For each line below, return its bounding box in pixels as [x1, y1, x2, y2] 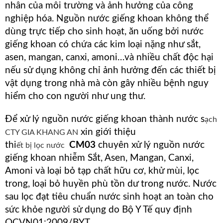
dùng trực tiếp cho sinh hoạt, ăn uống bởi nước [5, 26, 204, 36]
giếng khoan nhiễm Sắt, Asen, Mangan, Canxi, [5, 153, 194, 163]
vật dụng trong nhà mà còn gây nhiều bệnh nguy [5, 78, 209, 88]
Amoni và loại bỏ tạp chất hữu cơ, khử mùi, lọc [5, 166, 199, 176]
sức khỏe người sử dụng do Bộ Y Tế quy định [5, 205, 192, 215]
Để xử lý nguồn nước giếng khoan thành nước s [5, 114, 205, 124]
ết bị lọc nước [16, 141, 67, 150]
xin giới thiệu [78, 127, 136, 137]
